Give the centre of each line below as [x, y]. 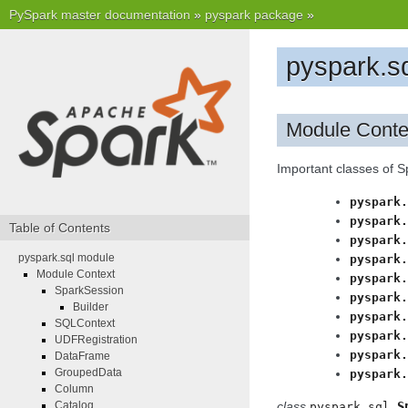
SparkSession [89, 291]
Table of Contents [60, 228]
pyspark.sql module [66, 258]
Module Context [76, 275]
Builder [91, 307]
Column [74, 389]
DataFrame [82, 357]
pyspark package [254, 15]
